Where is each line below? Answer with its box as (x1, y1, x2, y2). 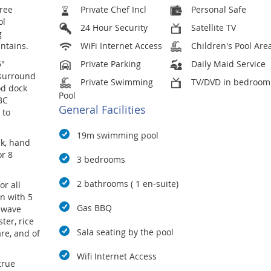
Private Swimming (77, 76, 153, 88)
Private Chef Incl (77, 4, 146, 15)
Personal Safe (189, 4, 247, 15)
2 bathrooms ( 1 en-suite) (76, 178, 178, 190)
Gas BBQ (76, 202, 112, 214)
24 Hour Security (77, 22, 148, 33)
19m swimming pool (76, 129, 158, 142)
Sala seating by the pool (76, 226, 174, 238)
